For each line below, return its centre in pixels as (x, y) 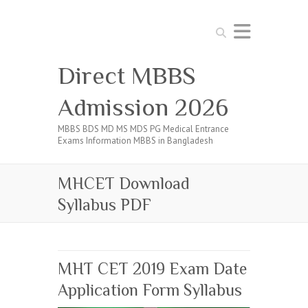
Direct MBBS (127, 76)
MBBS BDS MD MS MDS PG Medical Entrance (143, 129)
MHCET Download (124, 183)
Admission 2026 (143, 107)
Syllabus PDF (104, 205)
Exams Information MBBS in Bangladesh (135, 141)
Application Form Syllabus (150, 290)
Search (225, 29)
